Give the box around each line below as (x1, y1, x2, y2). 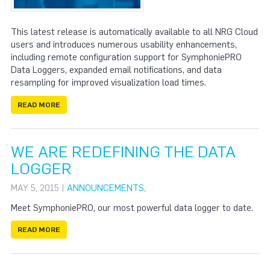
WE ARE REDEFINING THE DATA (11, 142, 236, 162)
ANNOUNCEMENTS (67, 182, 144, 193)
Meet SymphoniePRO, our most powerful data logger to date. (11, 202, 253, 213)
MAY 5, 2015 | (11, 182, 67, 193)
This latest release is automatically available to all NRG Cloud (11, 27, 258, 37)
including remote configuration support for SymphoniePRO (11, 52, 242, 63)
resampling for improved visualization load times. (11, 77, 206, 88)
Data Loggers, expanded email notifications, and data (11, 64, 222, 75)
